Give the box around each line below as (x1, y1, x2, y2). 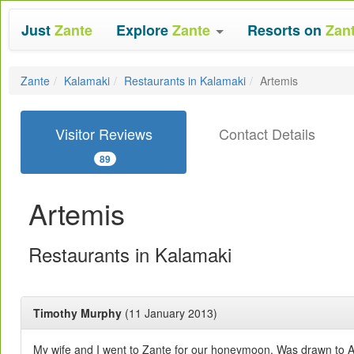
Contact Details (219, 123, 315, 144)
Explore (116, 20, 172, 40)
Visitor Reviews (55, 123, 153, 144)
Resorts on (247, 20, 326, 40)
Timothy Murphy (33, 305, 122, 321)
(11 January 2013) (122, 305, 217, 321)
